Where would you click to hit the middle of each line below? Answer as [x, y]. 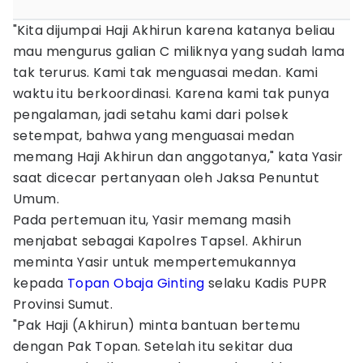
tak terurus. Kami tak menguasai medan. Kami [166, 73]
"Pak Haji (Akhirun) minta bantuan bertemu [157, 325]
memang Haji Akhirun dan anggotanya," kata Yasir [178, 157]
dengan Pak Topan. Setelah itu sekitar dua [153, 346]
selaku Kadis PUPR [266, 283]
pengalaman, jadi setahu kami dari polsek [151, 115]
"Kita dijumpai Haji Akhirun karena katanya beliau [174, 30]
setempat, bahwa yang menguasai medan [154, 136]
